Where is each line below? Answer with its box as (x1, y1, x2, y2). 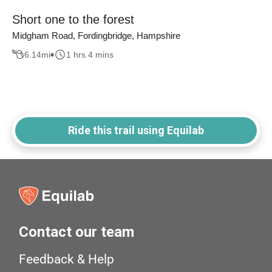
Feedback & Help (19, 252, 115, 267)
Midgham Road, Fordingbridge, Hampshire (12, 30, 180, 41)
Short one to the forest (12, 13, 134, 27)
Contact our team (19, 223, 135, 241)
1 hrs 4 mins (66, 49, 114, 59)
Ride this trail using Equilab (68, 124, 204, 137)
